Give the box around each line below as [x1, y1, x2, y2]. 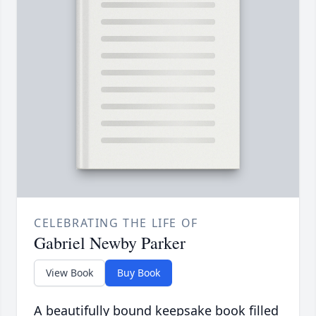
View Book [46, 266, 93, 280]
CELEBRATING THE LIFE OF [34, 215, 198, 231]
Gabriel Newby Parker [34, 231, 186, 255]
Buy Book [117, 266, 160, 280]
